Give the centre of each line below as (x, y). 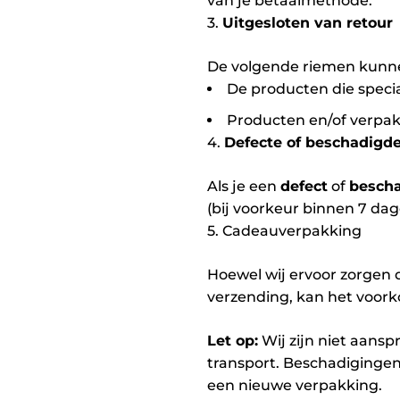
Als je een (244, 186)
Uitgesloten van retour (308, 23)
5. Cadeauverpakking (284, 230)
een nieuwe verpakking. (295, 385)
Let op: (233, 340)
